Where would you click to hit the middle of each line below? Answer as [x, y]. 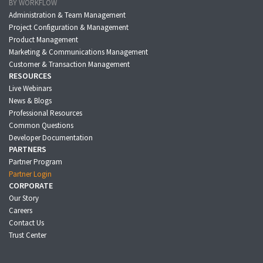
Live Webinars [30, 89]
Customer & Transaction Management [69, 65]
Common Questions [41, 126]
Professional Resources [45, 113]
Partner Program [36, 162]
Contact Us [26, 223]
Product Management [43, 40]
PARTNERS [28, 149]
